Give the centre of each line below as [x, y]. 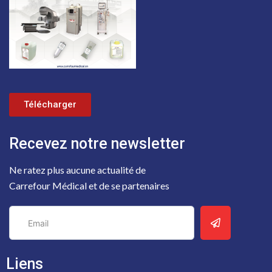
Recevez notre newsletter [97, 143]
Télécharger [50, 104]
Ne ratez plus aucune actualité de [78, 169]
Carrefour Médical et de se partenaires [89, 185]
